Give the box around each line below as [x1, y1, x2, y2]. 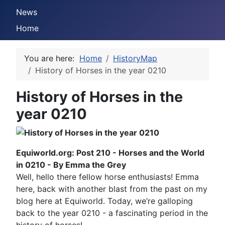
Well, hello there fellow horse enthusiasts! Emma [16, 172, 199, 182]
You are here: [24, 53, 79, 63]
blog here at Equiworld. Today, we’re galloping [16, 196, 193, 206]
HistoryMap [113, 53, 157, 63]
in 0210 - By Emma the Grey [16, 160, 126, 170]
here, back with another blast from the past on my [16, 184, 207, 194]
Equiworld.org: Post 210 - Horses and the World [16, 148, 204, 158]
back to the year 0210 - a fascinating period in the [16, 208, 208, 218]
